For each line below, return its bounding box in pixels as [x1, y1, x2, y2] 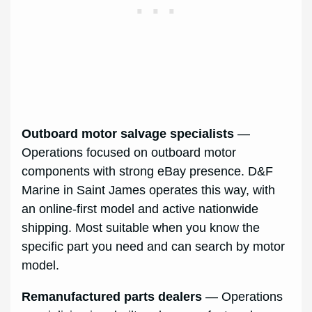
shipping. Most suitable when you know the [22, 220, 260, 235]
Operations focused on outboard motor [22, 145, 237, 159]
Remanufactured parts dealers [22, 289, 203, 304]
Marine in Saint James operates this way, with [22, 182, 276, 197]
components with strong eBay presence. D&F [22, 164, 274, 178]
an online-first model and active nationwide [22, 201, 259, 216]
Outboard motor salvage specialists [22, 126, 235, 141]
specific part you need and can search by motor [22, 239, 286, 253]
